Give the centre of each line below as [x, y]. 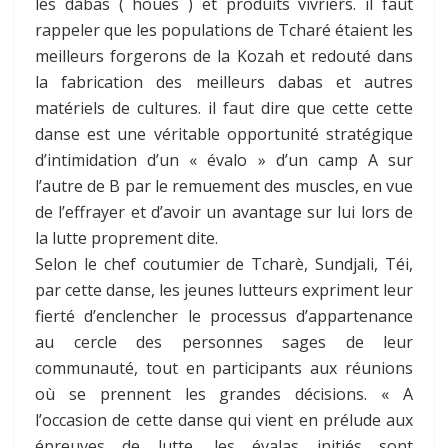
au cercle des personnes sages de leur [224, 341]
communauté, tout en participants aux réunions [224, 367]
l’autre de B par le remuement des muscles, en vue [224, 185]
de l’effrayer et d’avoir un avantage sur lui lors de [224, 211]
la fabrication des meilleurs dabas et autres [224, 81]
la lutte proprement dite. [126, 237]
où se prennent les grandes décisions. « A [224, 393]
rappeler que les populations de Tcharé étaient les [224, 29]
